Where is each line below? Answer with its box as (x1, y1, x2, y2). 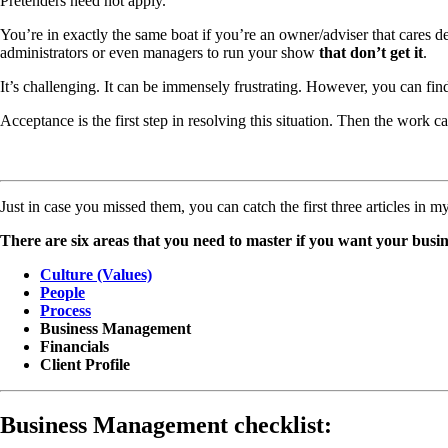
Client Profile (40, 355, 130, 373)
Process (40, 301, 91, 319)
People (40, 283, 85, 301)
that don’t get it (315, 43, 423, 61)
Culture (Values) (40, 265, 152, 283)
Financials (40, 337, 113, 355)
